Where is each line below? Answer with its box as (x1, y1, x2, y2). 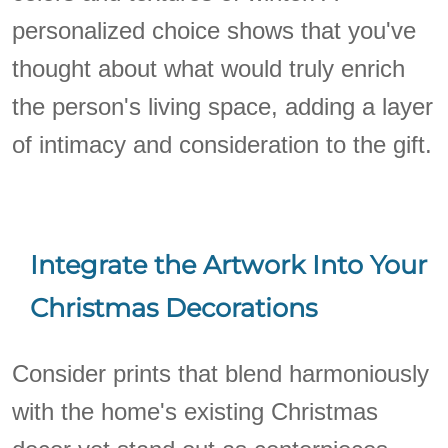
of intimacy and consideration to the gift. (12, 130, 433, 158)
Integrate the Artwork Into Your (30, 249, 427, 281)
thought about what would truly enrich (12, 54, 406, 82)
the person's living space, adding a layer (12, 92, 434, 120)
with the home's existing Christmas (12, 397, 379, 425)
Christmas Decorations (30, 292, 317, 324)
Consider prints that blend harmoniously (12, 359, 430, 387)
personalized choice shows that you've (12, 16, 417, 44)
